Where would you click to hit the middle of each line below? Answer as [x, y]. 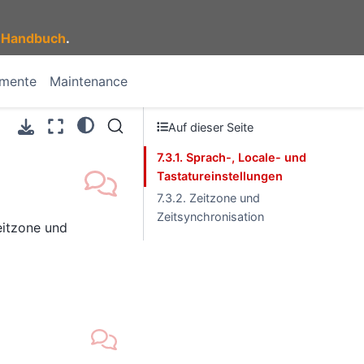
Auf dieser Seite [211, 127]
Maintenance [89, 81]
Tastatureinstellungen [220, 176]
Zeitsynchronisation [210, 217]
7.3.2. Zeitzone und [208, 198]
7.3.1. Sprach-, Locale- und [232, 157]
